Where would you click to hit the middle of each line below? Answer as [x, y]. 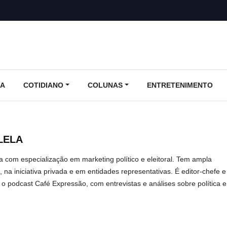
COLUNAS [105, 85]
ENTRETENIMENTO [180, 85]
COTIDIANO [43, 85]
